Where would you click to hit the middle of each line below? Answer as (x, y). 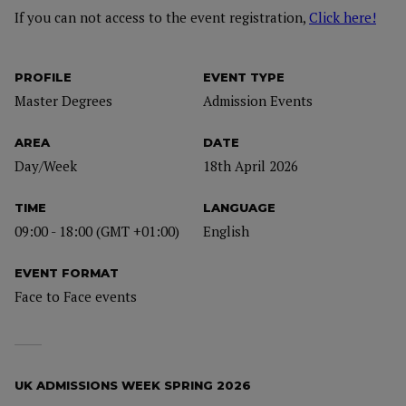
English (226, 231)
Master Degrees (63, 101)
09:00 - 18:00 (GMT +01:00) (97, 231)
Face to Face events (76, 296)
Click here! (343, 17)
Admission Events (258, 101)
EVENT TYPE (244, 77)
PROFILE (43, 77)
